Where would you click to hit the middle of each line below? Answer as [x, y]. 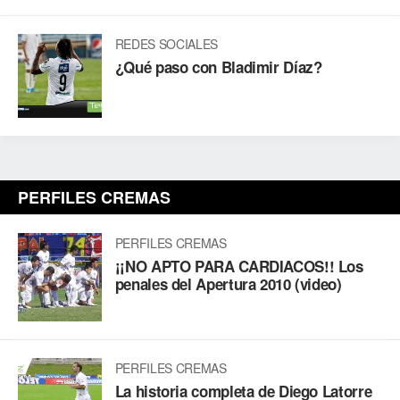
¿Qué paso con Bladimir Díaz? [218, 67]
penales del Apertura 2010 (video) [228, 283]
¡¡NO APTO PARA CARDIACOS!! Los [239, 266]
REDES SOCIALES [167, 44]
